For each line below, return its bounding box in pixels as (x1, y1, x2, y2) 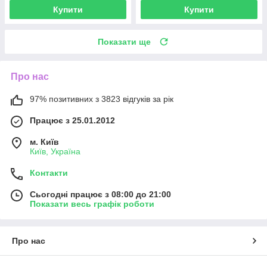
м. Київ (30, 137, 59, 147)
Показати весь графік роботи (30, 199, 154, 209)
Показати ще (98, 37, 151, 47)
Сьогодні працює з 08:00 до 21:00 (30, 190, 171, 200)
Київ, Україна (30, 147, 80, 157)
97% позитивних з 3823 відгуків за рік (30, 94, 173, 104)
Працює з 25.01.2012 (30, 116, 115, 126)
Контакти (30, 168, 68, 178)
